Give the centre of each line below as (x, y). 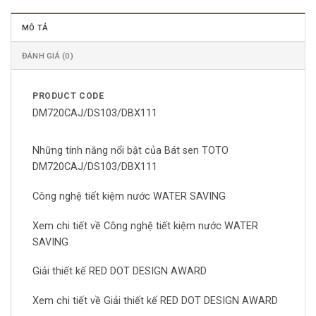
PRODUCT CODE (68, 96)
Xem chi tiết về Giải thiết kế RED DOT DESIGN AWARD (155, 301)
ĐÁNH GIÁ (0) (48, 56)
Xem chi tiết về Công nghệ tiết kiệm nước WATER (145, 226)
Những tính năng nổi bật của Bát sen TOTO (130, 151)
